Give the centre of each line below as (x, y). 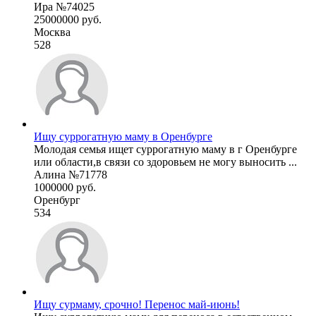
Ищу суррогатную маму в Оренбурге (123, 136)
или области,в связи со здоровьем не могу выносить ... (165, 162)
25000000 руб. (68, 19)
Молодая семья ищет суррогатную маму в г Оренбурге (165, 149)
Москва (52, 32)
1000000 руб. (65, 187)
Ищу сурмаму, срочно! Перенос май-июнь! (137, 304)
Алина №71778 (71, 174)
